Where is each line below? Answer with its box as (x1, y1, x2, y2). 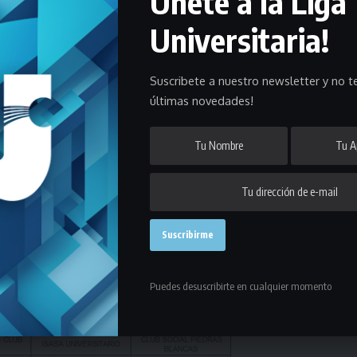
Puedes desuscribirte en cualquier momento (150, 280, 331, 292)
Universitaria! (150, 20, 329, 60)
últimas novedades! (150, 93, 253, 108)
